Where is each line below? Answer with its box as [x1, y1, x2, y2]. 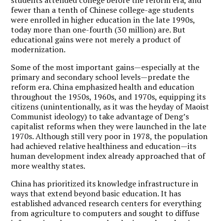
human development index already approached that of [11, 150, 206, 161]
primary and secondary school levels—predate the [11, 71, 190, 82]
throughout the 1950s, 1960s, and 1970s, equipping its [11, 91, 206, 102]
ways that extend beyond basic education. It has [11, 187, 182, 199]
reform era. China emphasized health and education [11, 81, 195, 92]
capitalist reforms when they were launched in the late [11, 120, 207, 132]
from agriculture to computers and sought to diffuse [11, 207, 200, 219]
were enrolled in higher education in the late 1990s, [11, 14, 195, 25]
